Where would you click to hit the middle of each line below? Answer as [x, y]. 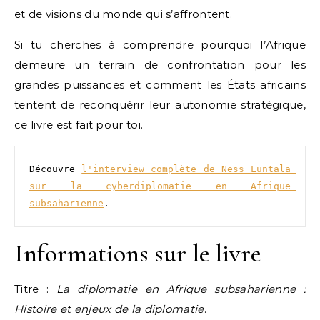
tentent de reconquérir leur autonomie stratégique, [160, 105]
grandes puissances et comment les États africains [160, 85]
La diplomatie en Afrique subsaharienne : [181, 289]
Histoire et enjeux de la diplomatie [109, 309]
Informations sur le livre [137, 253]
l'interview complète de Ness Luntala [186, 169]
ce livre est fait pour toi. [79, 125]
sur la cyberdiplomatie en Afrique [160, 186]
